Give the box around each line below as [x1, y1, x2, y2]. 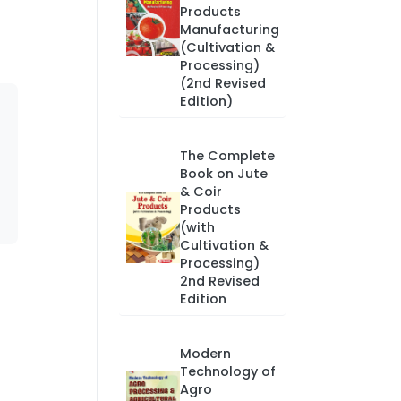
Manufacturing [179, 21, 279, 38]
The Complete [179, 147, 275, 165]
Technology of [179, 363, 276, 380]
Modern [179, 345, 231, 363]
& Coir [179, 183, 222, 200]
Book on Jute [179, 165, 268, 183]
